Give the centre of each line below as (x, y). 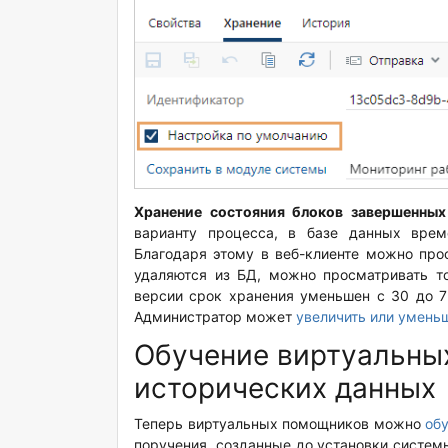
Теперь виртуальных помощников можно (280, 423)
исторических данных (285, 387)
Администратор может (215, 316)
